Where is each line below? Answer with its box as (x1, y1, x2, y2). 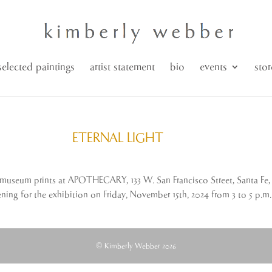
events (199, 61, 227, 73)
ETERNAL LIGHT (72, 131, 164, 146)
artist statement (89, 61, 155, 73)
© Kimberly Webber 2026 (95, 242, 176, 251)
